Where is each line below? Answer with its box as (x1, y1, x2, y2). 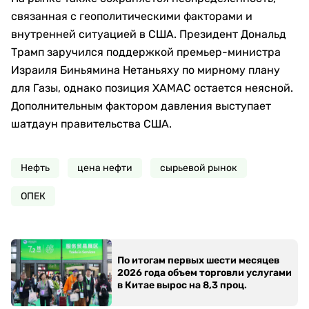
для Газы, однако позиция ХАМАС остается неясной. (11, 81, 293, 94)
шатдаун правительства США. (11, 117, 172, 130)
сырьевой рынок (160, 162, 237, 174)
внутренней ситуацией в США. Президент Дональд (11, 28, 286, 41)
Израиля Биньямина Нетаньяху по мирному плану (11, 63, 280, 77)
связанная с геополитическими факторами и (11, 10, 252, 23)
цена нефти (77, 162, 132, 174)
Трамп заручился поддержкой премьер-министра (11, 46, 281, 59)
